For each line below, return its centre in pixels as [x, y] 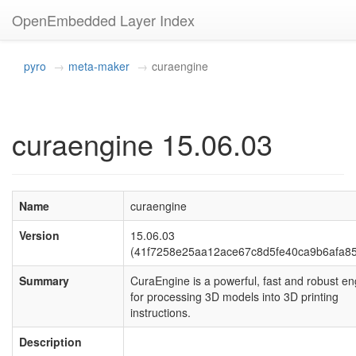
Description [50, 342]
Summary [44, 281]
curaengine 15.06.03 [142, 143]
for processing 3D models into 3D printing [234, 296]
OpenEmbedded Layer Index [103, 20]
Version [39, 235]
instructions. [161, 312]
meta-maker [99, 66]
